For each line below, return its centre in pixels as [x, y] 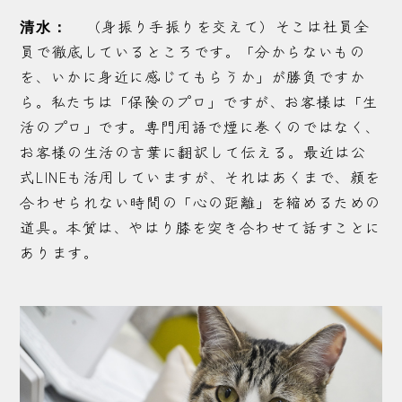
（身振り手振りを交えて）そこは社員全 [226, 27]
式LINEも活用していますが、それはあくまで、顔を [201, 178]
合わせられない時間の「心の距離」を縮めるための [201, 203]
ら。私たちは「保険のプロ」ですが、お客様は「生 [199, 102]
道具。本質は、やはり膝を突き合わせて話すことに [201, 228]
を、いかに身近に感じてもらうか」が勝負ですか [193, 77]
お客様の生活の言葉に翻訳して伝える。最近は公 [193, 153]
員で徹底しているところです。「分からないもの [193, 52]
